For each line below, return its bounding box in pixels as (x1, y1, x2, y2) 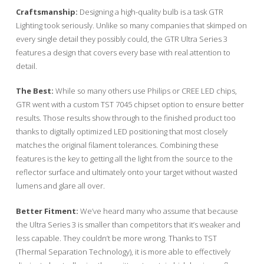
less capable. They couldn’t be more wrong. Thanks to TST (15, 232, 217, 243)
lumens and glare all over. (15, 180, 105, 192)
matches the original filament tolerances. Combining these (15, 140, 219, 151)
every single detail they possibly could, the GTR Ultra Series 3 (15, 33, 227, 44)
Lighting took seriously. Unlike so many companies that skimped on (15, 19, 247, 31)
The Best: (15, 85, 54, 97)
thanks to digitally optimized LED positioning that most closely (15, 126, 227, 137)
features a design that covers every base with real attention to (15, 47, 230, 58)
